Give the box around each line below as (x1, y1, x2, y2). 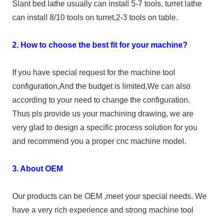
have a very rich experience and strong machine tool (12, 205, 193, 214)
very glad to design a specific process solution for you (12, 123, 197, 132)
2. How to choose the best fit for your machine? (12, 40, 188, 49)
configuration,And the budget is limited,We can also (12, 82, 191, 90)
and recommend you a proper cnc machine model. (12, 137, 186, 145)
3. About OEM (12, 164, 63, 173)
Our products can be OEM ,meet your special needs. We (12, 192, 207, 200)
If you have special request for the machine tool (12, 68, 175, 77)
